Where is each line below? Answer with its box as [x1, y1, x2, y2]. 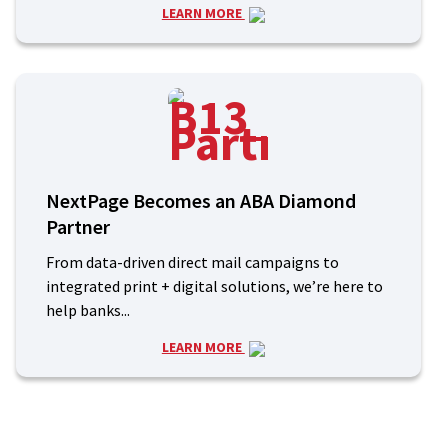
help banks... [45, 300, 130, 321]
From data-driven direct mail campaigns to [45, 252, 339, 273]
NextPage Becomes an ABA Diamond [45, 188, 356, 214]
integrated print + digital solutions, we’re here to [45, 276, 383, 297]
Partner [45, 214, 110, 240]
